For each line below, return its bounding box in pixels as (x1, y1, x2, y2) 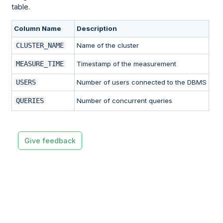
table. (11, 2, 30, 11)
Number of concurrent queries (77, 97, 173, 105)
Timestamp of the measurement (77, 60, 177, 68)
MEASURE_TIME (16, 60, 64, 68)
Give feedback (24, 136, 76, 145)
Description (77, 24, 117, 33)
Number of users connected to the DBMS (77, 78, 207, 87)
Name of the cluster (77, 41, 139, 50)
